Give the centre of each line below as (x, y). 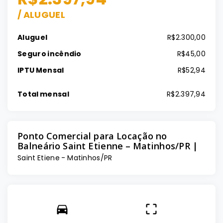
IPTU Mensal (41, 70)
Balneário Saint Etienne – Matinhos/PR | (108, 146)
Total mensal (43, 94)
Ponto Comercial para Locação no (92, 136)
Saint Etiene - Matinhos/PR (65, 158)
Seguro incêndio (50, 54)
